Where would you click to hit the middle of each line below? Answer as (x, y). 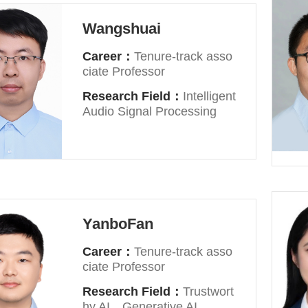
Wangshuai (122, 28)
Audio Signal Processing (150, 111)
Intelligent (210, 96)
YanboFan (118, 223)
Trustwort (209, 291)
